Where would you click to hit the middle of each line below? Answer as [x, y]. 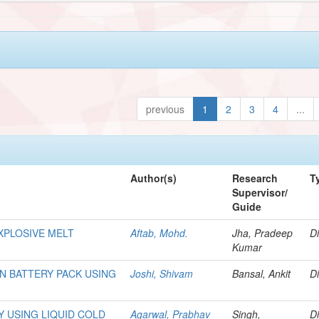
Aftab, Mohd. [159, 232]
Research [255, 178]
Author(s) [154, 178]
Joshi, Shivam [162, 273]
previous [166, 109]
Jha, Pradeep [263, 232]
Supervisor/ [260, 192]
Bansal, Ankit [262, 273]
